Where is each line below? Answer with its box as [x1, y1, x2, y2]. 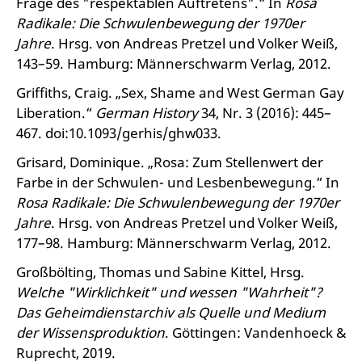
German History [95, 103, 198, 122]
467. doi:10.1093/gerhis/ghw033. [16, 124, 221, 142]
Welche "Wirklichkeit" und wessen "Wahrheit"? [16, 283, 322, 301]
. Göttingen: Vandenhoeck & [165, 323, 346, 342]
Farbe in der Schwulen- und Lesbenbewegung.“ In [16, 173, 339, 192]
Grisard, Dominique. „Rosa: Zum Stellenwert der [16, 153, 323, 171]
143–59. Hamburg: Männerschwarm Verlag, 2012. [16, 54, 331, 73]
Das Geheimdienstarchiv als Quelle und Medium [16, 303, 326, 322]
